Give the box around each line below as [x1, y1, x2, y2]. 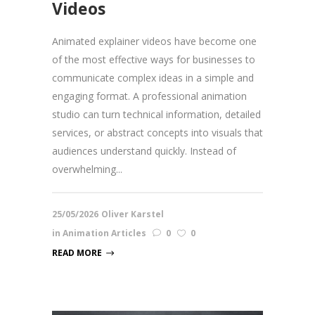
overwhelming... [52, 162, 122, 176]
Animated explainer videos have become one [52, 34, 257, 49]
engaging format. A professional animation [52, 89, 247, 103]
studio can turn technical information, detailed [52, 108, 261, 122]
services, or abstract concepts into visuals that [52, 126, 263, 140]
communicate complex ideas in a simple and [52, 71, 254, 85]
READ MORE [52, 247, 102, 259]
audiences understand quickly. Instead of [52, 144, 236, 158]
